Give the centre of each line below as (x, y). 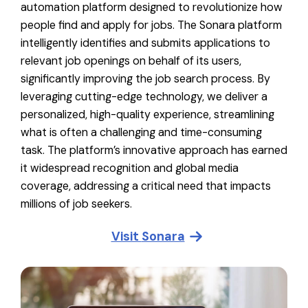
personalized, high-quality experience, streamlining (147, 114)
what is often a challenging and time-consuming (141, 132)
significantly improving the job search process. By (145, 78)
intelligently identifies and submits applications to (145, 43)
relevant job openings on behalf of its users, (131, 60)
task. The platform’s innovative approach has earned (154, 150)
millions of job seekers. (76, 203)
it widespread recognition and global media (130, 168)
